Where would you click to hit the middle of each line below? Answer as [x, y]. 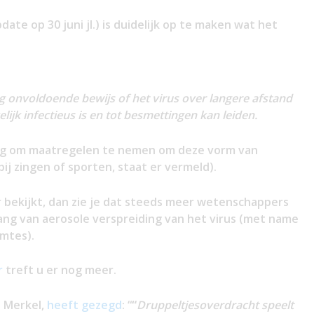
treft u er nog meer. [59, 270]
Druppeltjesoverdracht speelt [215, 305]
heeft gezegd [84, 305]
